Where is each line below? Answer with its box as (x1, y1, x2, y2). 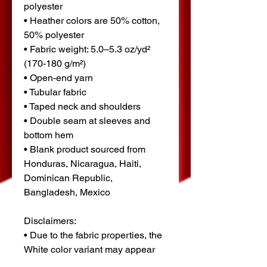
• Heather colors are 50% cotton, (24, 15, 160, 26)
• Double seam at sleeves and (24, 115, 150, 126)
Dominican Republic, (24, 172, 113, 184)
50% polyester (24, 29, 84, 41)
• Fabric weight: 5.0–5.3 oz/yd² (24, 44, 150, 55)
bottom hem (24, 129, 73, 141)
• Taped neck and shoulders (24, 101, 141, 112)
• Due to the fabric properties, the (24, 229, 162, 241)
